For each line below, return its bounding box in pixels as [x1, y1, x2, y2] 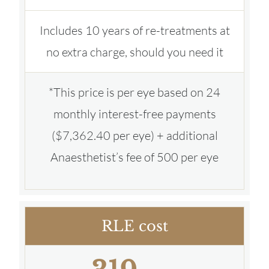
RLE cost [101, 216, 168, 235]
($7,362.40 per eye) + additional [51, 127, 218, 143]
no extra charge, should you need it [46, 44, 223, 59]
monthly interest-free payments [53, 106, 216, 121]
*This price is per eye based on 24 [49, 84, 220, 100]
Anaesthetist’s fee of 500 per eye [50, 149, 219, 165]
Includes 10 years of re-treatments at [39, 22, 230, 38]
